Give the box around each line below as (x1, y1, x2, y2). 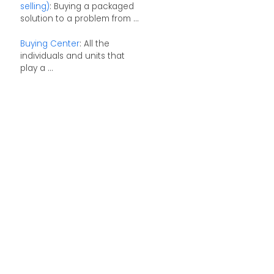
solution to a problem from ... (20, 12, 139, 24)
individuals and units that (20, 50, 125, 62)
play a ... (20, 62, 53, 75)
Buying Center (20, 38, 80, 50)
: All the (79, 38, 109, 50)
